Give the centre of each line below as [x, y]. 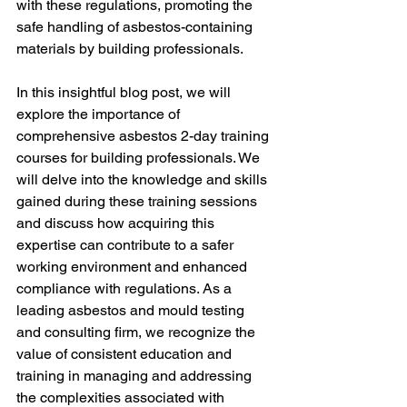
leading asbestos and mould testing [132, 310]
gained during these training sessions [139, 201]
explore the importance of [100, 114]
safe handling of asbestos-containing [136, 27]
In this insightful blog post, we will [125, 92]
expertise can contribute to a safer [127, 245]
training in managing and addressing [136, 376]
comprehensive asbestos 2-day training [144, 136]
